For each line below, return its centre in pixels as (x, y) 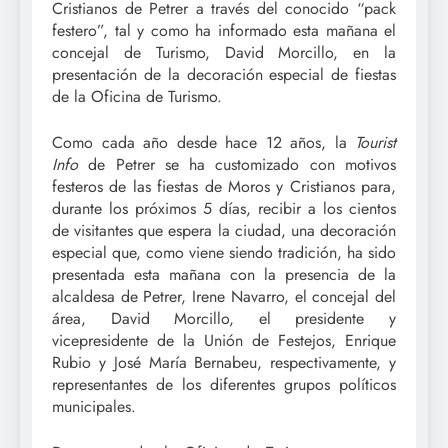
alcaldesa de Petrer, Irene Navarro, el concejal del (224, 296)
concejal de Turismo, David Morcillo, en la (224, 52)
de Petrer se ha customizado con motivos (237, 164)
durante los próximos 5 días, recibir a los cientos (224, 208)
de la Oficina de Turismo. (137, 96)
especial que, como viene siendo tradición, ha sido (224, 252)
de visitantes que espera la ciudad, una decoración (224, 230)
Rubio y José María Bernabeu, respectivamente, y (224, 362)
